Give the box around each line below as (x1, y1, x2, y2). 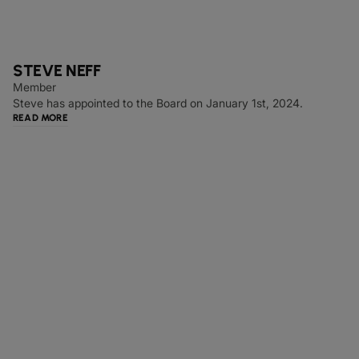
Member (13, 80, 56, 94)
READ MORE (13, 112, 68, 123)
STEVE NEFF (13, 61, 100, 80)
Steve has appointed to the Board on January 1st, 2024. (13, 96, 303, 110)
